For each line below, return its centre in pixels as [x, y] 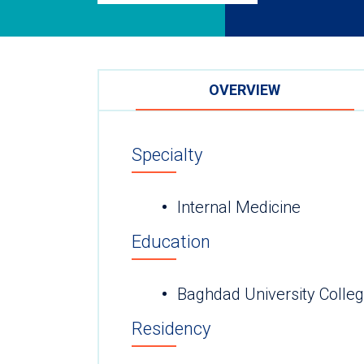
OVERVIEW [245, 89]
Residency [171, 329]
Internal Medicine [239, 208]
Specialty [167, 154]
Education [171, 242]
